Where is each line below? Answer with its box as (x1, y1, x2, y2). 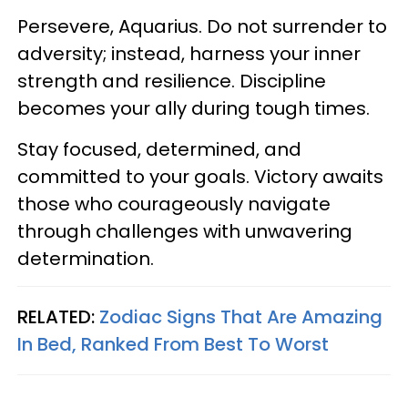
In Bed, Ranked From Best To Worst (17, 331, 329, 358)
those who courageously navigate (17, 191, 331, 218)
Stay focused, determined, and (17, 137, 301, 163)
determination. (17, 246, 154, 272)
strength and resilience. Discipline (17, 68, 326, 95)
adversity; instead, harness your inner (17, 41, 361, 67)
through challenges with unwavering (17, 219, 352, 245)
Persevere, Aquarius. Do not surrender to (17, 14, 387, 40)
